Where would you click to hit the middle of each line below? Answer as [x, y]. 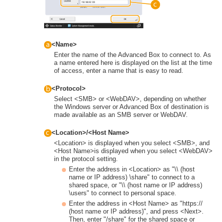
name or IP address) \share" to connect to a [132, 177]
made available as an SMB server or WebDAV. [121, 115]
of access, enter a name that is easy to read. [119, 71]
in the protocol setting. [86, 159]
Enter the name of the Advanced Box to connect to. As [133, 55]
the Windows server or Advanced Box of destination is [132, 107]
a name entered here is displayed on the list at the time [133, 63]
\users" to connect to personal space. [123, 193]
